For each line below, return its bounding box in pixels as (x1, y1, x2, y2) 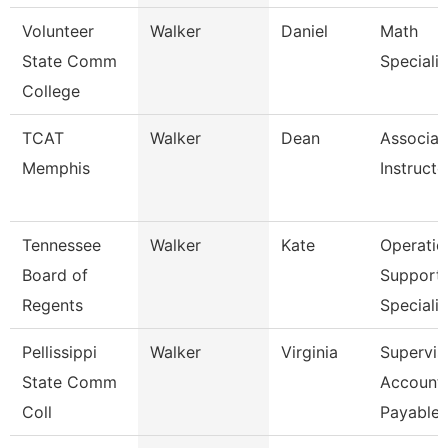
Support (380, 265, 442, 285)
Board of (22, 265, 88, 285)
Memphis (22, 158, 90, 178)
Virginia (281, 342, 338, 362)
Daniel (281, 21, 328, 41)
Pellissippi (22, 342, 97, 362)
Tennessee (22, 235, 101, 255)
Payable (380, 402, 440, 422)
